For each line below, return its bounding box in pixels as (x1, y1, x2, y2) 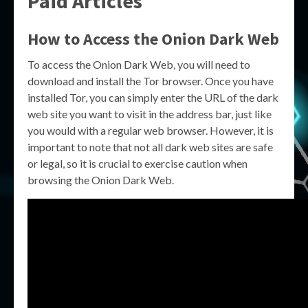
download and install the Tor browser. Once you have (27, 74, 274, 87)
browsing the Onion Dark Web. (27, 173, 174, 186)
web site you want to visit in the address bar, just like (27, 107, 272, 120)
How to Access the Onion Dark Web (27, 28, 279, 49)
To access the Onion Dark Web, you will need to (27, 58, 250, 71)
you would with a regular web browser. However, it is (27, 124, 274, 137)
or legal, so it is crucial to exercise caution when (27, 157, 247, 170)
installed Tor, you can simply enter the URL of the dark (27, 91, 278, 104)
